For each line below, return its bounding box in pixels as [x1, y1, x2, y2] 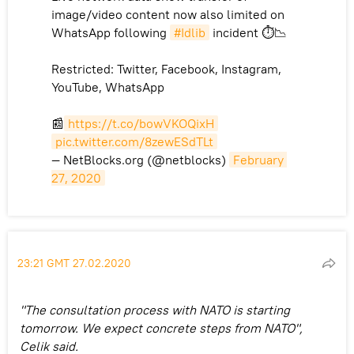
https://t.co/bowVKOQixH [68, 115, 214, 131]
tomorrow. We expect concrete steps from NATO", [20, 319, 303, 336]
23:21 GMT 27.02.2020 [17, 255, 131, 270]
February [233, 151, 284, 168]
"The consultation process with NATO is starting [20, 301, 290, 318]
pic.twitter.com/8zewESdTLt [55, 133, 213, 149]
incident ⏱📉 [209, 24, 287, 40]
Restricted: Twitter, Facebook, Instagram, [51, 60, 281, 77]
